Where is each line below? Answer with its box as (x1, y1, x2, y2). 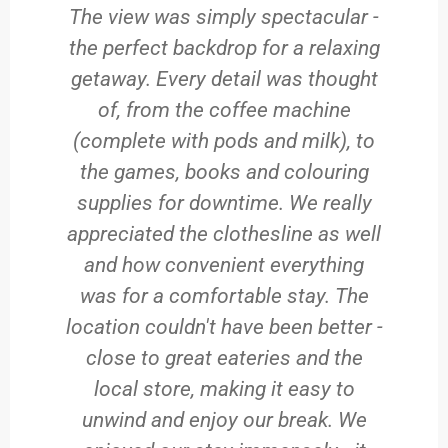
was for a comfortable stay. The (79, 283, 369, 308)
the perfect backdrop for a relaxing (68, 35, 380, 60)
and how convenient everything (84, 252, 364, 277)
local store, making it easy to (93, 376, 355, 401)
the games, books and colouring (79, 159, 369, 184)
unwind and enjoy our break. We (81, 407, 367, 432)
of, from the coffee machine (97, 97, 351, 122)
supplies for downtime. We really (76, 190, 372, 215)
